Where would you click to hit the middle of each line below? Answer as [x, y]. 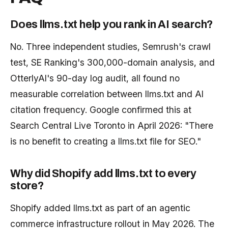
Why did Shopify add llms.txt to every [104, 174]
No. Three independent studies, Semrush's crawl [110, 47]
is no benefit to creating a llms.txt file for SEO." [106, 141]
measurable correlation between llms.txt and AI [107, 94]
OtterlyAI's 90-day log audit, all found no [95, 78]
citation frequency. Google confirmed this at [101, 110]
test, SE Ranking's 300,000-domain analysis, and [112, 63]
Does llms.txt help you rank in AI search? [112, 25]
